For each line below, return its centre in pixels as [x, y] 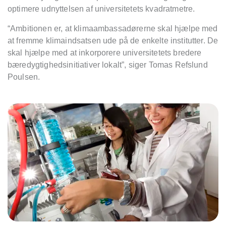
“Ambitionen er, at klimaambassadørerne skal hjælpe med [113, 28]
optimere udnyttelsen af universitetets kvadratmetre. [101, 9]
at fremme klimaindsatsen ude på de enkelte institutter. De [113, 40]
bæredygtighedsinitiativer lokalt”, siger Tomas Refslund [108, 65]
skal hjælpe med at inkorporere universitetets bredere [105, 52]
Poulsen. [25, 77]
